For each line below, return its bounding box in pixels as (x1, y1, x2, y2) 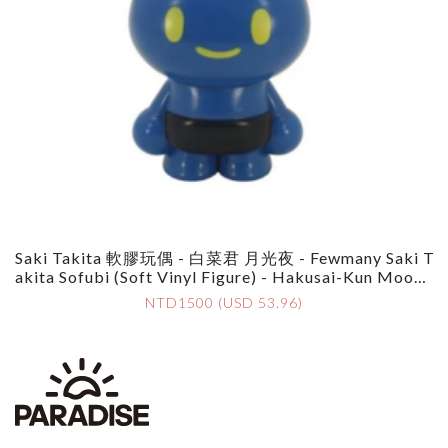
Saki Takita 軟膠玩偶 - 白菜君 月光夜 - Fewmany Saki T (15, 248, 435, 268)
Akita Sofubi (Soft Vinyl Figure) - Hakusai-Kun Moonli (15, 267, 433, 287)
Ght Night (186, 286, 262, 306)
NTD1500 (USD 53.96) (145, 294, 303, 312)
